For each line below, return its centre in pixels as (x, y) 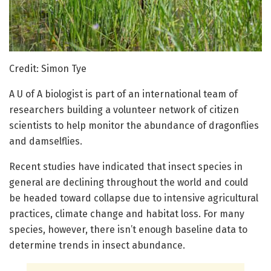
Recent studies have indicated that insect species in (126, 166)
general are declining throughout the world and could (129, 182)
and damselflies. (46, 141)
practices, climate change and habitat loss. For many (127, 214)
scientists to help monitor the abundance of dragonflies (134, 125)
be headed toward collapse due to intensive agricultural (134, 198)
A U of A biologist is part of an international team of (123, 94)
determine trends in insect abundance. (97, 245)
